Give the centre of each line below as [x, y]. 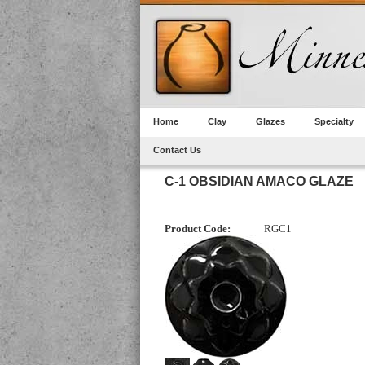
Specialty [334, 121]
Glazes [270, 121]
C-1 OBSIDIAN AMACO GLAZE [259, 181]
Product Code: [198, 229]
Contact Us [177, 150]
